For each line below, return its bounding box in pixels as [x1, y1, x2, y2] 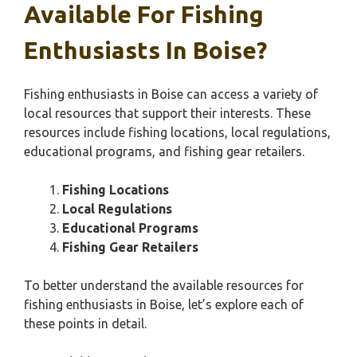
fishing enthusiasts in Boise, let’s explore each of [24, 297, 304, 312]
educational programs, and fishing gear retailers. [24, 144, 304, 159]
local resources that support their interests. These [24, 106, 311, 120]
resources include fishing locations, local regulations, [24, 125, 331, 139]
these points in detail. [24, 316, 147, 331]
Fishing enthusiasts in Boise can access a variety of [24, 87, 318, 101]
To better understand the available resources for [24, 278, 304, 292]
